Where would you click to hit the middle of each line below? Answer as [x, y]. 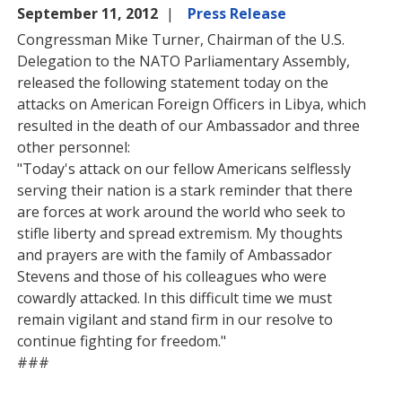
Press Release [237, 13]
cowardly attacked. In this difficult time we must [175, 298]
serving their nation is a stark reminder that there [185, 190]
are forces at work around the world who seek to [182, 212]
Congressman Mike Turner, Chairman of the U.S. [181, 39]
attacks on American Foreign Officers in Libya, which [192, 104]
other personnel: [74, 147]
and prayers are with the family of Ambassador [175, 255]
